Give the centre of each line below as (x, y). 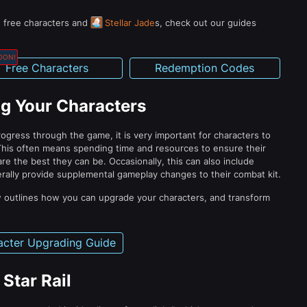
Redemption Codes (205, 68)
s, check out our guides (206, 23)
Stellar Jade (130, 23)
